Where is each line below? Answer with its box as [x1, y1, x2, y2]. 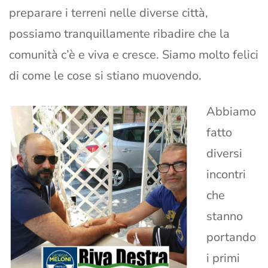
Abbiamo [206, 103, 256, 120]
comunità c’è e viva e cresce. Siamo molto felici [9, 47, 258, 63]
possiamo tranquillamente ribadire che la [9, 26, 230, 42]
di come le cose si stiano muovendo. [9, 68, 202, 84]
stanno [206, 208, 243, 225]
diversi [206, 145, 242, 162]
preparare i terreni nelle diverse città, [9, 5, 208, 22]
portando [206, 229, 256, 246]
